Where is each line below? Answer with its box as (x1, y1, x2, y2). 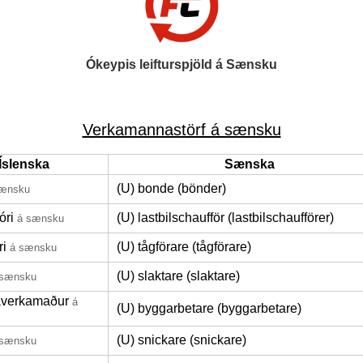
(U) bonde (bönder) (117, 181, 226, 195)
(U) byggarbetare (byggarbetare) (117, 301, 301, 315)
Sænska (224, 157, 275, 171)
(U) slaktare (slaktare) (117, 269, 240, 283)
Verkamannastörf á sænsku (82, 121, 281, 139)
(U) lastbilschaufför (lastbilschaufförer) (117, 211, 334, 224)
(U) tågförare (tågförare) (117, 240, 251, 254)
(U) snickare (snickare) (117, 333, 246, 347)
